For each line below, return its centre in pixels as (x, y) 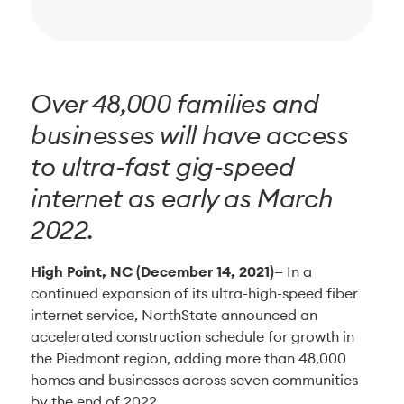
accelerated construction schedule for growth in (193, 336)
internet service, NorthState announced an (174, 315)
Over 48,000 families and (175, 104)
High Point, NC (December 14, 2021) (152, 271)
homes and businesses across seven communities (194, 380)
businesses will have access (190, 135)
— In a (293, 271)
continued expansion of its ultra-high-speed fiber (194, 293)
